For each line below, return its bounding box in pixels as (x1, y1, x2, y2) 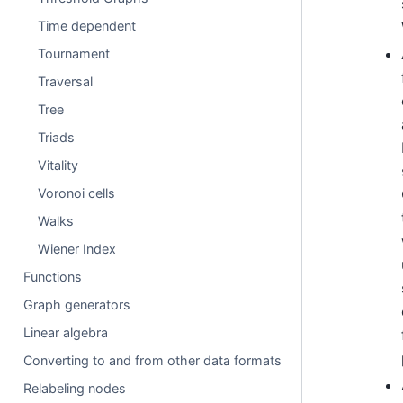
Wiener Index (38, 241, 117, 256)
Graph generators (23, 297, 131, 312)
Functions (23, 269, 83, 284)
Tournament (38, 46, 111, 61)
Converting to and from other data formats (23, 353, 282, 368)
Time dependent (38, 18, 137, 33)
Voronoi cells (38, 185, 116, 201)
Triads (38, 130, 76, 145)
